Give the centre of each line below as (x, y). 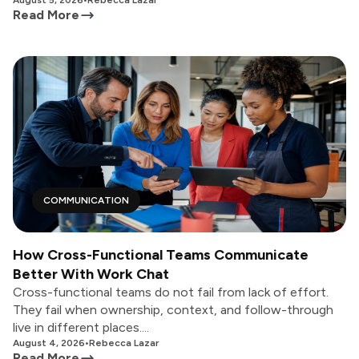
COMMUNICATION (86, 200)
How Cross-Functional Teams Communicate (161, 255)
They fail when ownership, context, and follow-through (173, 310)
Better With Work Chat (91, 274)
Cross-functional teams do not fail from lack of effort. (171, 292)
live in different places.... (81, 327)
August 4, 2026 (49, 343)
